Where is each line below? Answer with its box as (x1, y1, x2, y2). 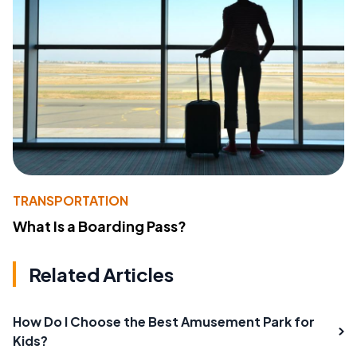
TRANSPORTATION (13, 191, 128, 209)
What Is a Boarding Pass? (13, 216, 186, 235)
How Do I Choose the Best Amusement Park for (13, 312, 315, 330)
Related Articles (29, 261, 174, 286)
